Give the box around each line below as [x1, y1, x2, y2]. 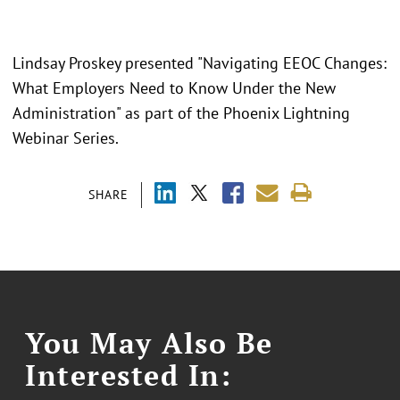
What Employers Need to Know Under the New [12, 78, 336, 99]
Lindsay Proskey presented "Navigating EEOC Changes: [12, 53, 387, 74]
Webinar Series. [12, 128, 119, 149]
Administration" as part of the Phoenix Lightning [12, 103, 350, 124]
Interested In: [25, 356, 232, 395]
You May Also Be [25, 324, 273, 362]
